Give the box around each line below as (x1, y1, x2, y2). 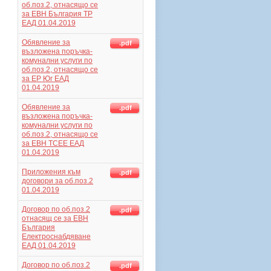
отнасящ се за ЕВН (22, 214, 88, 223)
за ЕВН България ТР (22, 10, 93, 18)
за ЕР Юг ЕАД (22, 74, 69, 83)
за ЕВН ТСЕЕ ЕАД (22, 139, 84, 148)
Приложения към (22, 168, 80, 176)
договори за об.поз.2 (22, 177, 93, 185)
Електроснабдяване (22, 232, 91, 241)
